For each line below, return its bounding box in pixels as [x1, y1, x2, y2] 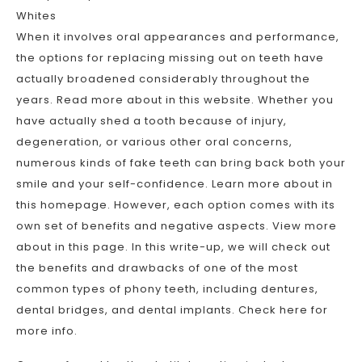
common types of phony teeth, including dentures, [16, 281, 318, 297]
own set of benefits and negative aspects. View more [16, 218, 337, 234]
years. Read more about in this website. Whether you [16, 92, 334, 107]
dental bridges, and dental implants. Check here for [16, 302, 328, 318]
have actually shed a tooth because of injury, [16, 113, 287, 128]
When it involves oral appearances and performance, [16, 29, 339, 44]
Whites [16, 8, 57, 23]
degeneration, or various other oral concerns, [16, 134, 293, 149]
